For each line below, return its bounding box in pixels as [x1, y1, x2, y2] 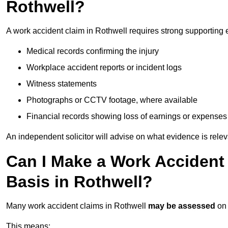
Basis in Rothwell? [6, 173, 153, 191]
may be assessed [148, 202, 215, 211]
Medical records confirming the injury [26, 47, 159, 56]
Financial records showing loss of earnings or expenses [26, 112, 227, 121]
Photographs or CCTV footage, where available [26, 96, 197, 105]
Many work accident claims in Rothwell [6, 202, 148, 211]
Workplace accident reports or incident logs [26, 63, 182, 72]
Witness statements [26, 79, 97, 89]
